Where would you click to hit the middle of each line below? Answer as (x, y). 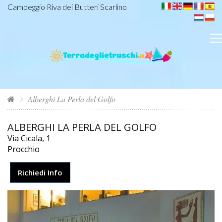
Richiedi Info (40, 172)
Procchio (24, 149)
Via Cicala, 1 (29, 138)
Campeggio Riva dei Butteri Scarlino (67, 7)
